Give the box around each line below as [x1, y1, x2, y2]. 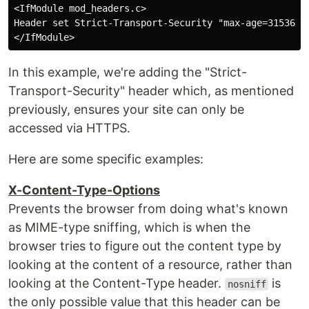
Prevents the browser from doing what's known [8, 201, 288, 216]
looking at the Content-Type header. [8, 276, 225, 290]
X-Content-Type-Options [8, 183, 160, 197]
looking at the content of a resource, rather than [8, 257, 292, 272]
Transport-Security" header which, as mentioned [8, 83, 294, 98]
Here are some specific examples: [8, 152, 203, 166]
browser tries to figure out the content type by [8, 239, 281, 253]
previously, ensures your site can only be [8, 102, 244, 117]
